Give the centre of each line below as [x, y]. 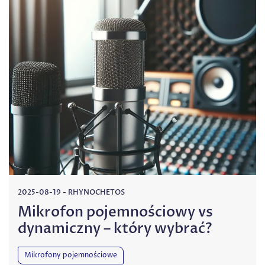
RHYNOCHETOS [96, 192]
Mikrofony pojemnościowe [71, 255]
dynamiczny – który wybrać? [115, 228]
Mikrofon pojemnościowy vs [115, 212]
